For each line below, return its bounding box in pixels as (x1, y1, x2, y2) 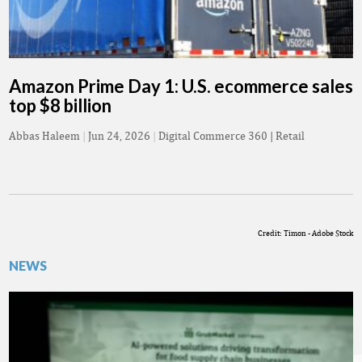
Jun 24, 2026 (88, 129, 150, 143)
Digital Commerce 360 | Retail (158, 129, 305, 143)
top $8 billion (9, 95, 112, 117)
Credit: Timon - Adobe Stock (258, 228, 353, 238)
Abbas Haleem (9, 129, 80, 143)
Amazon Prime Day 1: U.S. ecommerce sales (9, 75, 353, 98)
